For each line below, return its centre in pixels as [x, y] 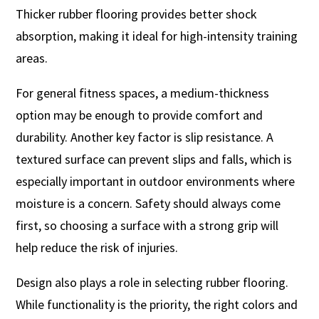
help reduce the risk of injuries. [97, 248]
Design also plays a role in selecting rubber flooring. [152, 283]
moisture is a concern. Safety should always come [148, 204]
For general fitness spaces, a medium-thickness [143, 93]
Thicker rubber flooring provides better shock [137, 14]
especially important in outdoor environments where [156, 182]
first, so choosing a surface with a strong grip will [147, 226]
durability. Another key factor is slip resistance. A [145, 137]
